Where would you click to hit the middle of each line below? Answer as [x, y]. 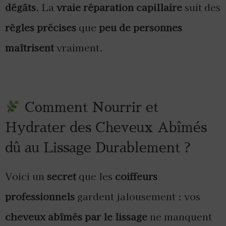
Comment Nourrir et [89, 108]
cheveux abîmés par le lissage [76, 217]
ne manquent [180, 217]
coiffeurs [136, 176]
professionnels [40, 196]
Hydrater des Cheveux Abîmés [106, 128]
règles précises [41, 27]
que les [96, 176]
